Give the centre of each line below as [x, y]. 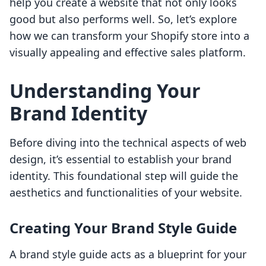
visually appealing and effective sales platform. [128, 53]
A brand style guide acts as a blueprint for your [128, 254]
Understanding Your [105, 91]
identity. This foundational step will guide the [124, 176]
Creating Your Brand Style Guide [123, 228]
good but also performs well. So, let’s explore [123, 19]
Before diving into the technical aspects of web [128, 143]
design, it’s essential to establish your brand [121, 159]
